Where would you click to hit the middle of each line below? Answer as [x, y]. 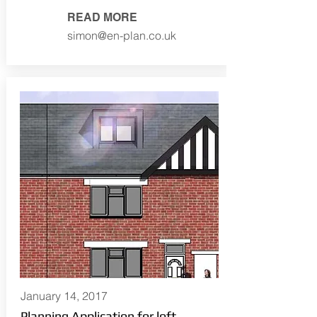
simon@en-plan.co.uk [121, 35]
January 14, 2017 [64, 296]
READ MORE [102, 17]
